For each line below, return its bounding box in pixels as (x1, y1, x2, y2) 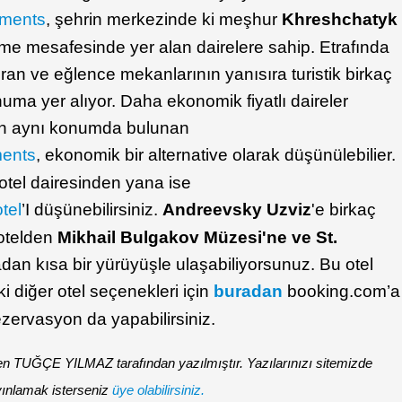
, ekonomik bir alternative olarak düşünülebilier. (36, 145, 397, 164)
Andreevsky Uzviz (162, 200, 312, 219)
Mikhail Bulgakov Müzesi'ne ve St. (57, 228, 338, 247)
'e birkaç (311, 200, 377, 219)
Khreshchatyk (277, 10, 398, 29)
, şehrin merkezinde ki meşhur (46, 10, 278, 29)
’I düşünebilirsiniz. (22, 200, 163, 219)
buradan (214, 282, 284, 301)
